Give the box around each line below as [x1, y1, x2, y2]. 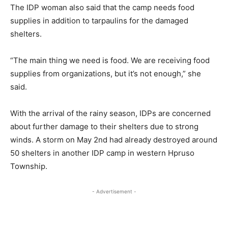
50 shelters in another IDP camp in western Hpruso [10, 148, 194, 158]
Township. [10, 161, 47, 171]
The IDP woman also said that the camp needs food [10, 2, 194, 12]
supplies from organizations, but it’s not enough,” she [10, 68, 201, 78]
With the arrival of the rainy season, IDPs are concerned [10, 108, 211, 118]
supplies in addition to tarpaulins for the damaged [10, 15, 188, 25]
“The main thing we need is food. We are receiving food [10, 55, 210, 65]
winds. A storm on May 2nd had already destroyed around [10, 134, 217, 145]
